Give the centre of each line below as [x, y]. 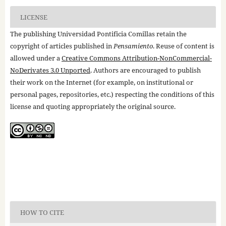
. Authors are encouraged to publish [145, 70]
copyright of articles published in [62, 46]
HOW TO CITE [42, 212]
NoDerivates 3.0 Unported [50, 70]
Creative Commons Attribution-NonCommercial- [136, 58]
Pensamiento [133, 46]
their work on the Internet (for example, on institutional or [101, 82]
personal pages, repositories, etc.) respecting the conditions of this [112, 95]
